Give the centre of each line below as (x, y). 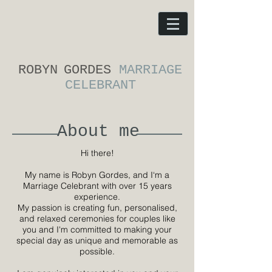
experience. (97, 197)
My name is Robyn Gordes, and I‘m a (97, 175)
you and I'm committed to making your (97, 229)
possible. (97, 251)
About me (98, 131)
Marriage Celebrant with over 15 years (97, 186)
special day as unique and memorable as (97, 240)
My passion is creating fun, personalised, (97, 208)
